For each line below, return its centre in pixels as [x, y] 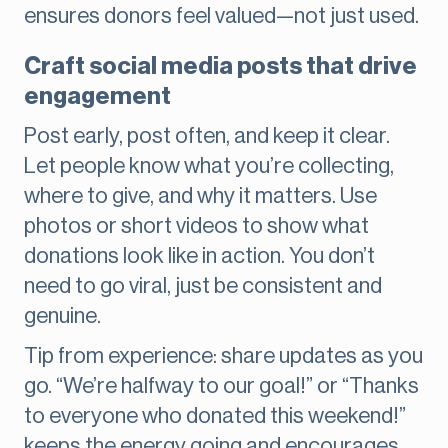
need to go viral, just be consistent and [203, 286]
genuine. [62, 316]
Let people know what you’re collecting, [209, 166]
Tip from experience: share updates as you [223, 356]
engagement [97, 96]
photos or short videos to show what [196, 226]
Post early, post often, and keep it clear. [207, 136]
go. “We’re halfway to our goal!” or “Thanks [221, 386]
